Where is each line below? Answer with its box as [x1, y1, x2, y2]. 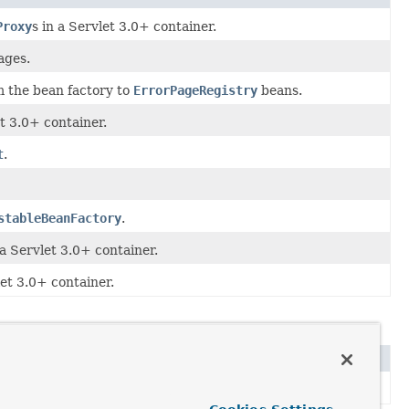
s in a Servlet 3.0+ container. [32, 18, 216, 34]
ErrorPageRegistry [133, 82, 257, 98]
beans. [257, 82, 302, 98]
